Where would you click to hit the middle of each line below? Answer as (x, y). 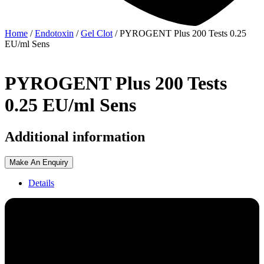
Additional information (75, 136)
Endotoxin (54, 33)
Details (41, 183)
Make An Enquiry (39, 163)
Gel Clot (97, 33)
